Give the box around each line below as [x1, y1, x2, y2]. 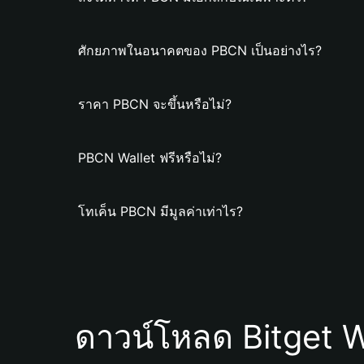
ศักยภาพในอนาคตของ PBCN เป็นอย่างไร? [78, 42, 322, 58]
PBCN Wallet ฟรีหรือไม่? [78, 149, 222, 166]
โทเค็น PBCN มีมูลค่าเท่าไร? [78, 203, 243, 219]
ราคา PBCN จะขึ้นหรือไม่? [78, 96, 232, 112]
